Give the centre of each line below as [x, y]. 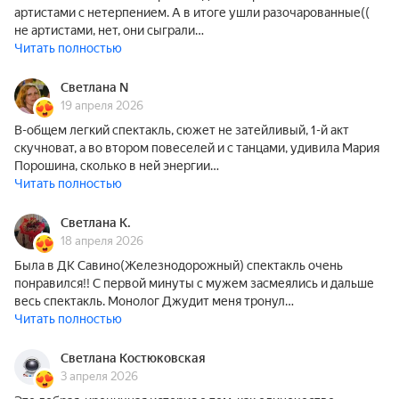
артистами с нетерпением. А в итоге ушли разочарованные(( [192, 12]
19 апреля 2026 [102, 106]
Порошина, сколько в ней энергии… [117, 166]
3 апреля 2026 [99, 376]
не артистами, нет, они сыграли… [109, 30]
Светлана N [94, 87]
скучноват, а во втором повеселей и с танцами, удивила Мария [197, 148]
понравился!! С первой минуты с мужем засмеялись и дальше [194, 283]
